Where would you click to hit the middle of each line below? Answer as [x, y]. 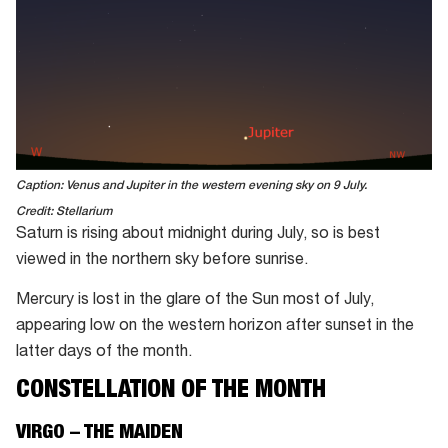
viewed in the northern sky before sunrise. [162, 261]
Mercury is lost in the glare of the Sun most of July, [195, 300]
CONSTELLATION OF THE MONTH [171, 392]
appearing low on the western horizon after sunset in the [215, 326]
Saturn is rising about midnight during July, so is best [198, 235]
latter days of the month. [104, 352]
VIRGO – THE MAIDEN [99, 433]
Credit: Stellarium [65, 212]
